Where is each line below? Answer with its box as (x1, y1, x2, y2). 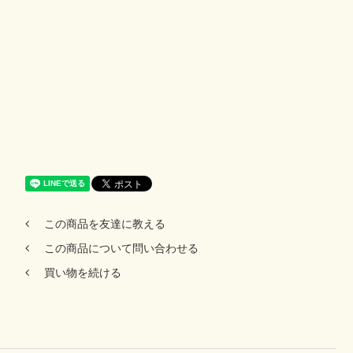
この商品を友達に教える (43, 217, 165, 230)
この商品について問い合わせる (43, 242, 199, 255)
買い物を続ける (43, 266, 121, 279)
